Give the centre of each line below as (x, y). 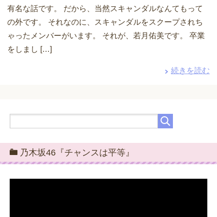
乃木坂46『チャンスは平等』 (77, 153)
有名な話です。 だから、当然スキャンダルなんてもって (105, 8)
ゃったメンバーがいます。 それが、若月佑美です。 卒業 (106, 36)
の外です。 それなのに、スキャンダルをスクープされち (105, 22)
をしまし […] (30, 49)
